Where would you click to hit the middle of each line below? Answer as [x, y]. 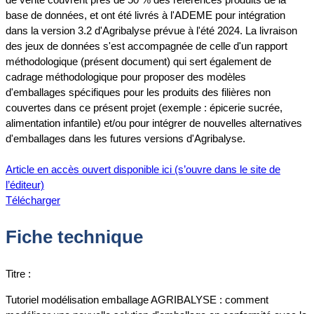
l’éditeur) [25, 185]
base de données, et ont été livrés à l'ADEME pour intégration [145, 15]
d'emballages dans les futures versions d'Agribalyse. [125, 139]
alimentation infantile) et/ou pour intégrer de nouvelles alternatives [154, 123]
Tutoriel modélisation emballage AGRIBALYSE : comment [137, 299]
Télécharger [33, 200]
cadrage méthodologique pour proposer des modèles [126, 77]
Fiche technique [74, 237]
